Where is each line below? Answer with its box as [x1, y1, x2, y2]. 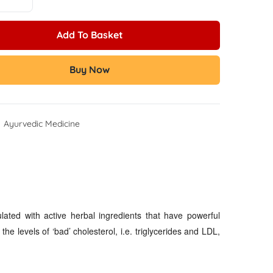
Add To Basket [56, 29, 123, 41]
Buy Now [69, 63, 110, 76]
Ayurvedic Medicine [3, 118, 80, 130]
